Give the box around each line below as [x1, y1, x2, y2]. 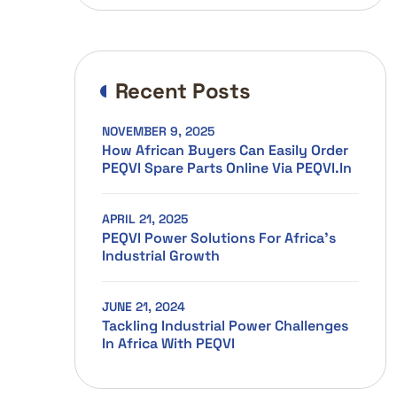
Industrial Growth [101, 246, 220, 265]
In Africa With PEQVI [101, 334, 235, 353]
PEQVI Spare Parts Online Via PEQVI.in [101, 159, 352, 177]
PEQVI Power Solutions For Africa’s [101, 229, 336, 247]
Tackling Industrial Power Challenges [101, 316, 348, 335]
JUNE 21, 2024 [101, 299, 185, 315]
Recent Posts [114, 77, 251, 105]
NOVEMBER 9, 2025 [101, 123, 214, 139]
